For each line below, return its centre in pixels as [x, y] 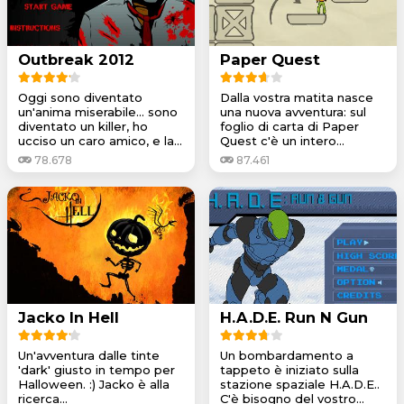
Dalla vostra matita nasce [297, 97]
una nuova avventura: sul [293, 111]
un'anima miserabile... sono [98, 111]
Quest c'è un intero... [282, 140]
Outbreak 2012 [76, 59]
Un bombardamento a [287, 355]
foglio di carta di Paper [289, 126]
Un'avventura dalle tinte [89, 355]
